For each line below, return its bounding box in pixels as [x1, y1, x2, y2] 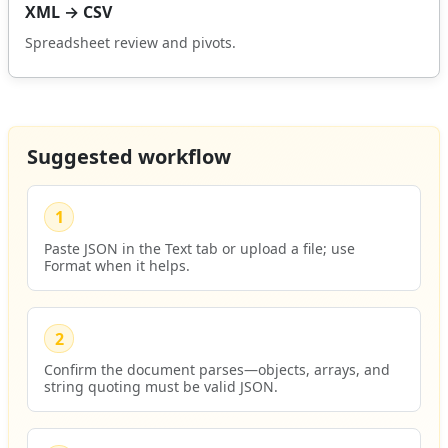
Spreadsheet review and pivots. [25, 33, 236, 53]
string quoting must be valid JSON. [44, 377, 279, 397]
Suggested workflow [27, 142, 232, 170]
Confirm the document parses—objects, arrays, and [44, 360, 391, 380]
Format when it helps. [44, 255, 191, 275]
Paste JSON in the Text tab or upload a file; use [44, 238, 356, 258]
